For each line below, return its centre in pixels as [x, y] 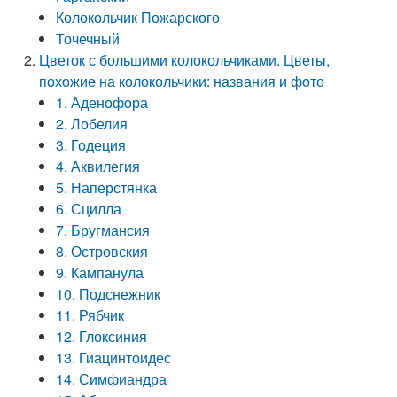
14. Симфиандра [112, 379]
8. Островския [102, 251]
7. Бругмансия [103, 230]
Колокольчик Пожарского [138, 17]
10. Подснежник [109, 294]
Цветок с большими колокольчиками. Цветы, [185, 60]
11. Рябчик [90, 315]
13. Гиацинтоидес [114, 358]
